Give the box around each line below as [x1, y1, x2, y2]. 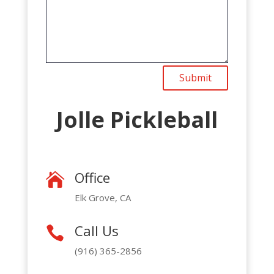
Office [74, 168, 110, 187]
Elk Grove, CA [74, 191, 131, 204]
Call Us [74, 221, 119, 240]
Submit [179, 71, 212, 85]
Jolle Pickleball [56, 104, 218, 135]
